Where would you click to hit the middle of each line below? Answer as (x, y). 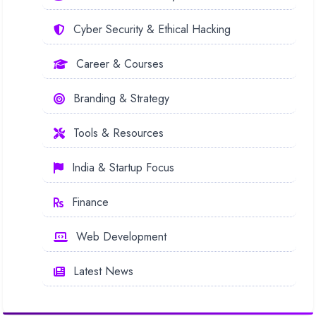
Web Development (121, 236)
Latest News (103, 271)
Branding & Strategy (121, 98)
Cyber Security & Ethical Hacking (152, 29)
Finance (90, 202)
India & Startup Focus (123, 167)
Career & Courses (120, 63)
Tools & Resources (119, 133)
